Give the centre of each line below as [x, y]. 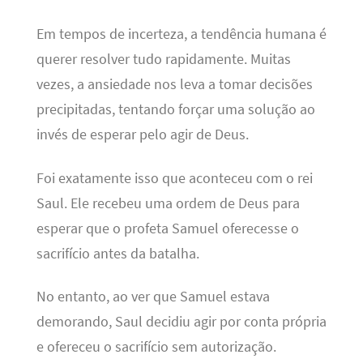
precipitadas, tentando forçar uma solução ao [175, 110]
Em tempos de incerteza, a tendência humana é [181, 34]
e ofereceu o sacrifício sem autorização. [156, 347]
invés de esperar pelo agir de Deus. [142, 135]
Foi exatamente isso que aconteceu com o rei [174, 178]
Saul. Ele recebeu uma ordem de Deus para [168, 203]
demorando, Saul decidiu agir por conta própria [181, 322]
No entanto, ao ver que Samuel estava [153, 297]
